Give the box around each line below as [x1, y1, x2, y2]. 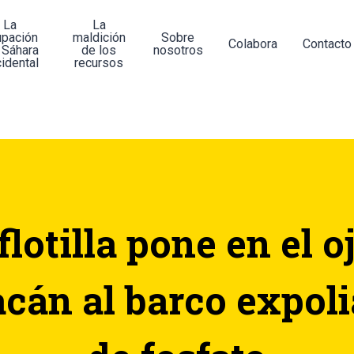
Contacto [302, 36, 352, 51]
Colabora [228, 36, 277, 51]
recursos [74, 55, 124, 70]
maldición [72, 30, 126, 45]
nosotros [153, 43, 203, 58]
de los [81, 43, 117, 58]
